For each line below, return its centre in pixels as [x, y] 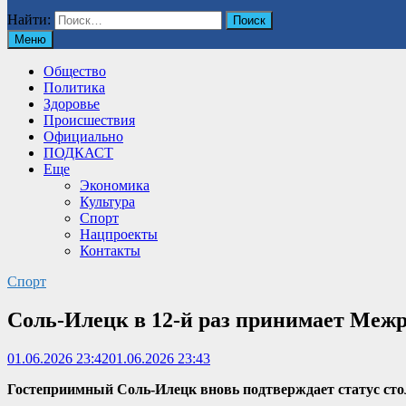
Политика [74, 87]
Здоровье [72, 104]
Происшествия [89, 120]
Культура [107, 202]
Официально [83, 136]
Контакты [110, 251]
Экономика [115, 185]
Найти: [29, 19]
